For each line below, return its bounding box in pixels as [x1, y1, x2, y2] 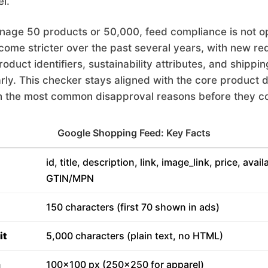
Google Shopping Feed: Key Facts [57, 127, 211, 139]
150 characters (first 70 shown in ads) [45, 201, 220, 213]
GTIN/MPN [45, 172, 94, 184]
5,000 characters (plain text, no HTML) [45, 230, 223, 242]
